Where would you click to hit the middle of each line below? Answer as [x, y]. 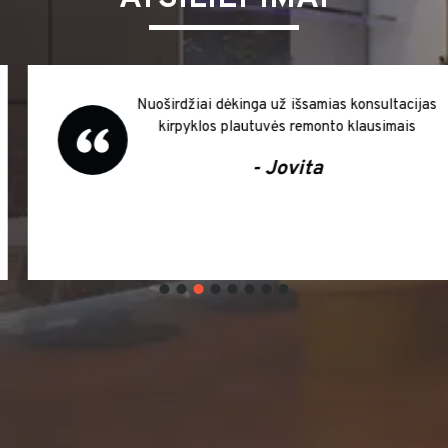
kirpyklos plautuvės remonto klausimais [259, 127]
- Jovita [259, 169]
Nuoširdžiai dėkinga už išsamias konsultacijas [259, 105]
